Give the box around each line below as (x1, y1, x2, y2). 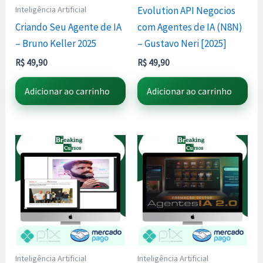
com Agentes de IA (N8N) (137, 21, 242, 34)
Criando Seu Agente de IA (15, 21, 122, 34)
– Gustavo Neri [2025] (137, 37, 227, 50)
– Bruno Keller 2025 (15, 37, 97, 50)
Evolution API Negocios (137, 4, 235, 18)
